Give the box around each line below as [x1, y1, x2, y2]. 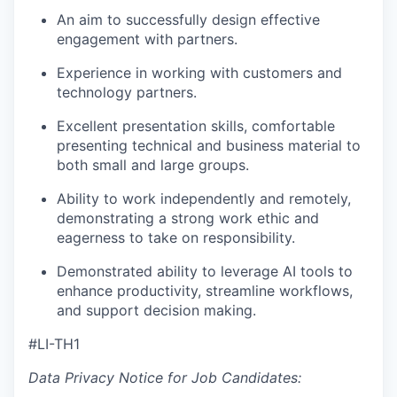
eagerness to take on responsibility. [57, 229, 295, 247]
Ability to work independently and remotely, [57, 190, 351, 208]
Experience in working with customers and [57, 64, 342, 82]
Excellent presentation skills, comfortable [57, 117, 335, 136]
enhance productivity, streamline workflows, [57, 282, 353, 300]
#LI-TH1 [28, 335, 80, 354]
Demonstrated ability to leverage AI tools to [57, 262, 353, 281]
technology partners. [57, 83, 197, 102]
